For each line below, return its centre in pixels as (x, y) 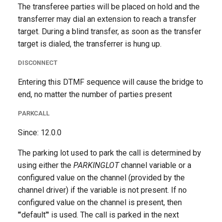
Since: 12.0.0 (40, 133)
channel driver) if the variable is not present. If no (102, 190)
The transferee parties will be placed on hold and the (109, 7)
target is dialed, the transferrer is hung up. (90, 44)
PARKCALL (34, 113)
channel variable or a (155, 165)
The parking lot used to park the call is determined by (110, 153)
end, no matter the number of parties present (95, 94)
